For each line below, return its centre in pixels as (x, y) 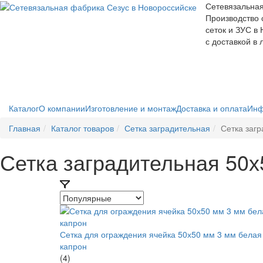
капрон (73, 246)
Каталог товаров (82, 128)
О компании (62, 108)
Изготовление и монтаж (131, 108)
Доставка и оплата (212, 108)
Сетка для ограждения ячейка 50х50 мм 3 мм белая (161, 234)
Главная (25, 128)
